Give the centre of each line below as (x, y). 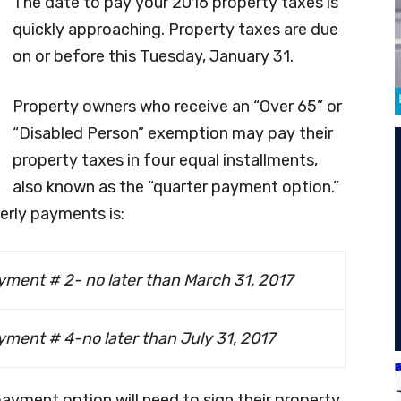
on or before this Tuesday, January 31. (153, 56)
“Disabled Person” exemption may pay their (173, 133)
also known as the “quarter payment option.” (176, 187)
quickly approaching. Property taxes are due (175, 29)
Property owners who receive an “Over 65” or (177, 106)
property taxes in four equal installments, (165, 160)
